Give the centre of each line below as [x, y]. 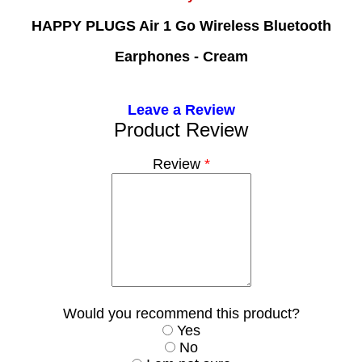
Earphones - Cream [181, 57]
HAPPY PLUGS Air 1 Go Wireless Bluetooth [181, 26]
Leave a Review [181, 110]
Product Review [181, 130]
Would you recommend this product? [181, 314]
